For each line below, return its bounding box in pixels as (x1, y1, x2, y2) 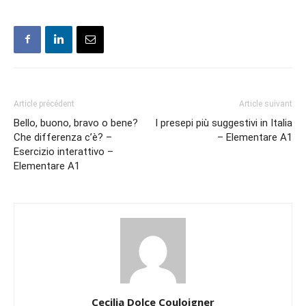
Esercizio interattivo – (14, 145, 113, 158)
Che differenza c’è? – (14, 130, 112, 143)
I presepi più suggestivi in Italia (155, 116, 292, 129)
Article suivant (239, 98, 292, 109)
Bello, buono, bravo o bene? (14, 116, 138, 129)
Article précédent (14, 98, 74, 109)
